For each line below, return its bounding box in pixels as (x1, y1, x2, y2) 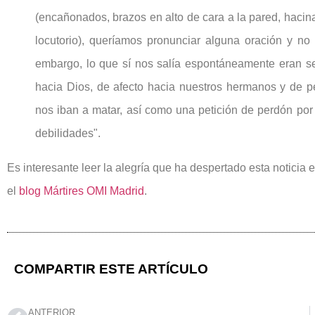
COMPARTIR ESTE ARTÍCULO (14, 261, 208, 276)
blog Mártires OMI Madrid (19, 184, 144, 197)
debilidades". (35, 127, 101, 139)
